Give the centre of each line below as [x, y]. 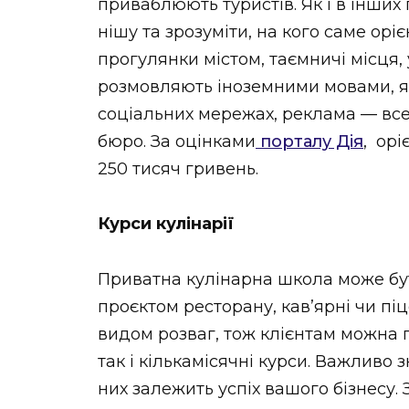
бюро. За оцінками [177, 141]
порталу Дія [309, 141]
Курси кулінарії [166, 224]
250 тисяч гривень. [180, 168]
